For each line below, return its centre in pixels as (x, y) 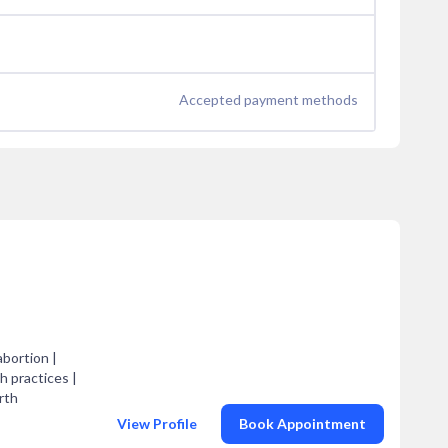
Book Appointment (302, 423)
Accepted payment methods (268, 99)
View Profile (157, 423)
